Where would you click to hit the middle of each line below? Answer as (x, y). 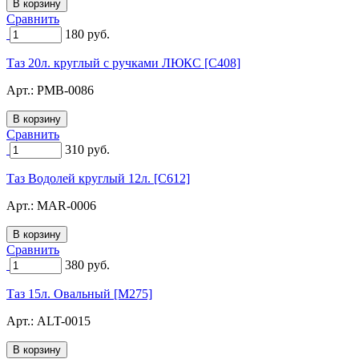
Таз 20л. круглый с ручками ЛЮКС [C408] (123, 63)
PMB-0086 (65, 90)
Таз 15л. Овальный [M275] (79, 293)
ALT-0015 (64, 321)
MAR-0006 (67, 205)
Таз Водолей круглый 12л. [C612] (98, 178)
